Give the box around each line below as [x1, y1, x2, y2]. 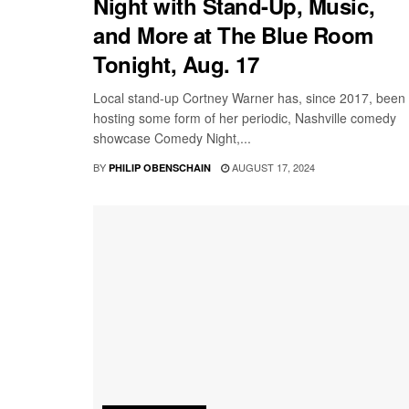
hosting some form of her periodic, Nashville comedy [93, 109, 396, 128]
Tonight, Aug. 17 [93, 48, 259, 80]
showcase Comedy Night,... [93, 129, 251, 148]
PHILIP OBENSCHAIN [109, 161, 211, 175]
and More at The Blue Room [93, 19, 374, 51]
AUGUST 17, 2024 [229, 160, 315, 175]
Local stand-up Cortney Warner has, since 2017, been [93, 89, 405, 108]
